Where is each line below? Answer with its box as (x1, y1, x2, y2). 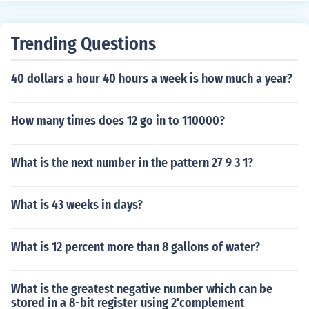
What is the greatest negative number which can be (11, 281, 272, 297)
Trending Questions (11, 33, 156, 54)
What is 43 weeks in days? (11, 197, 143, 212)
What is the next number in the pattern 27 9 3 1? (11, 155, 253, 170)
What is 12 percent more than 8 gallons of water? (11, 239, 260, 255)
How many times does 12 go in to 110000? (11, 113, 225, 128)
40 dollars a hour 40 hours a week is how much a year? (11, 71, 292, 86)
